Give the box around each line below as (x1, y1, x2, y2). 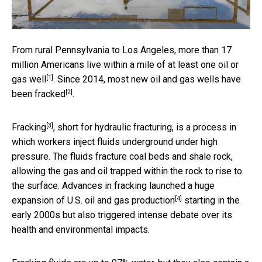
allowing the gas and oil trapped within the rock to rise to (12, 165, 242, 177)
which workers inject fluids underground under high (12, 136, 218, 147)
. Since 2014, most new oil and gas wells (53, 73, 222, 85)
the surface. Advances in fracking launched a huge (12, 180, 215, 191)
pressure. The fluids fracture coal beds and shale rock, (12, 150, 233, 162)
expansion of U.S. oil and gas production (12, 194, 175, 206)
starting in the (182, 194, 240, 206)
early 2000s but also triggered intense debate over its (12, 209, 232, 220)
